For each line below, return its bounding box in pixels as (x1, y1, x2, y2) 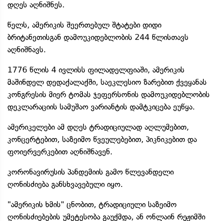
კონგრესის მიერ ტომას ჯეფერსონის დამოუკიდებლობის (7, 90, 210, 99)
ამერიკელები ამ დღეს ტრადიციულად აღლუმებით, (7, 122, 189, 132)
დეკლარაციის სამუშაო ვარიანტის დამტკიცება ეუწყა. (7, 102, 195, 111)
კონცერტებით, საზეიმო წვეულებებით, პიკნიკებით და (7, 135, 197, 144)
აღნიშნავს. (7, 45, 46, 54)
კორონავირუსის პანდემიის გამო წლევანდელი (7, 167, 174, 177)
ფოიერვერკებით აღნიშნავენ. (7, 147, 112, 156)
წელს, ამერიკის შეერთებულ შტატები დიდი (7, 20, 161, 30)
